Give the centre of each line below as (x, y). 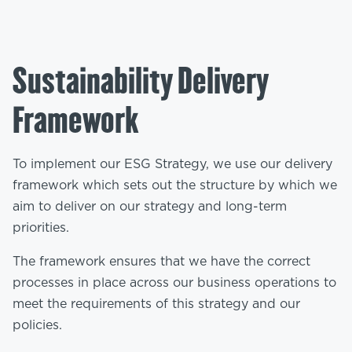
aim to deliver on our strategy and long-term (150, 207)
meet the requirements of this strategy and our (156, 304)
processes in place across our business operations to (174, 283)
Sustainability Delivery (141, 81)
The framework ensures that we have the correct (161, 262)
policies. (37, 325)
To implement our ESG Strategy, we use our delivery (172, 164)
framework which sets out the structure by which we (175, 185)
